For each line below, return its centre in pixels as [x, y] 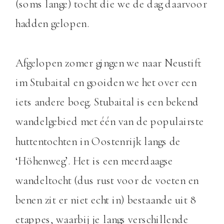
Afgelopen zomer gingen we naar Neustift [108, 63]
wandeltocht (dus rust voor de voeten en [107, 181]
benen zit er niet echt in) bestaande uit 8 [106, 200]
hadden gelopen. [52, 24]
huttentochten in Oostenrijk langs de [98, 141]
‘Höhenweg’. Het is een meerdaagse [94, 161]
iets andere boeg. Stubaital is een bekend [107, 102]
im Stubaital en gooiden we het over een [106, 83]
